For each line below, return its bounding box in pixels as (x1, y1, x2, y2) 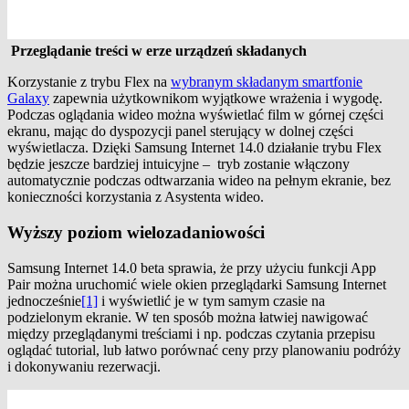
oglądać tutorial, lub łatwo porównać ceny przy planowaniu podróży (7, 341, 401, 358)
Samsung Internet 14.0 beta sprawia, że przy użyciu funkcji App (7, 259, 376, 276)
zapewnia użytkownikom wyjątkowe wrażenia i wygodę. (49, 90, 383, 107)
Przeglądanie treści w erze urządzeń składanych (11, 43, 307, 59)
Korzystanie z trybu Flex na (7, 74, 171, 90)
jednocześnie (7, 292, 81, 309)
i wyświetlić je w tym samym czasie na (98, 292, 325, 309)
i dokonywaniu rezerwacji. (7, 358, 161, 374)
